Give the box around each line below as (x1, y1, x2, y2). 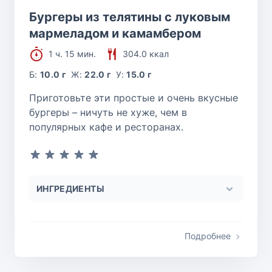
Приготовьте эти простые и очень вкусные (29, 91, 238, 104)
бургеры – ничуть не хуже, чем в (29, 106, 187, 118)
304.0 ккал (123, 48, 169, 59)
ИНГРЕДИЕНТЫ (36, 183, 104, 194)
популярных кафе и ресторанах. (29, 120, 183, 133)
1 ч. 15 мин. (49, 48, 96, 59)
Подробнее (185, 230, 231, 241)
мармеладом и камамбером (29, 25, 201, 41)
